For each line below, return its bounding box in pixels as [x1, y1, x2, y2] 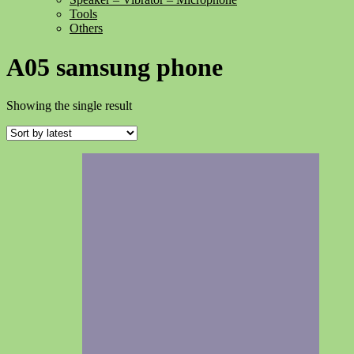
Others [70, 21, 103, 36]
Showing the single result [6, 98, 132, 112]
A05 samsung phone [6, 52, 223, 81]
